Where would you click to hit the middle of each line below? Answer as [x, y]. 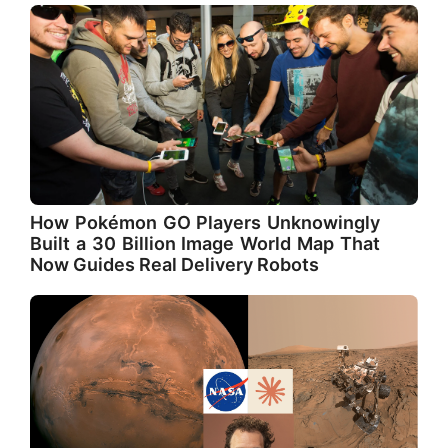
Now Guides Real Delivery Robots [174, 264]
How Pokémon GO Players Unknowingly [205, 222]
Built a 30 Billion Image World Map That [205, 243]
